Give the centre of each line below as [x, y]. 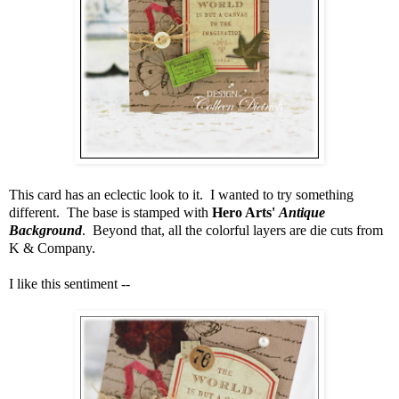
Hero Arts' [245, 212]
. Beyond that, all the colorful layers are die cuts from [232, 230]
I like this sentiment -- [69, 283]
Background [45, 230]
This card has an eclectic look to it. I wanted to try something [181, 194]
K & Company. [52, 248]
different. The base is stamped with [110, 212]
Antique [302, 212]
